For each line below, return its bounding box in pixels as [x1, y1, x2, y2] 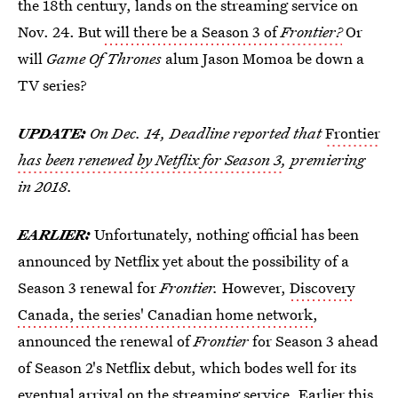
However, [222, 277, 290, 298]
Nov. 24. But [18, 21, 105, 42]
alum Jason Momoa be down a [165, 48, 364, 68]
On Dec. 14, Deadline [90, 123, 229, 143]
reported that [233, 123, 325, 143]
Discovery [290, 277, 355, 298]
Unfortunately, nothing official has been [94, 224, 359, 244]
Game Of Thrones [46, 48, 165, 68]
